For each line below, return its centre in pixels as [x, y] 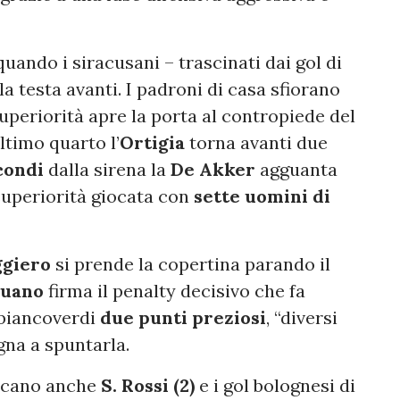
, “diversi [302, 318]
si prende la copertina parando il [191, 264]
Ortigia [152, 143]
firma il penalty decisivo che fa [175, 291]
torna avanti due [256, 143]
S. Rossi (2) [148, 386]
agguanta [296, 170]
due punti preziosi [183, 318]
